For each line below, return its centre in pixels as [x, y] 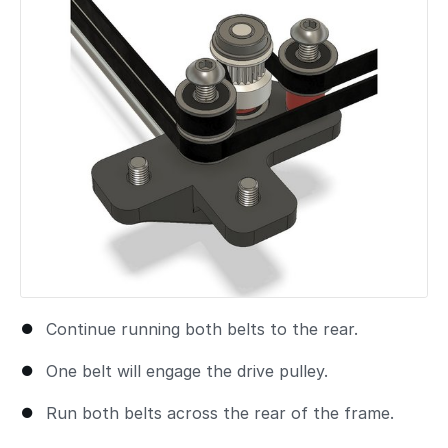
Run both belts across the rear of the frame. [220, 413]
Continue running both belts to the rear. [202, 329]
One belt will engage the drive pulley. [187, 371]
